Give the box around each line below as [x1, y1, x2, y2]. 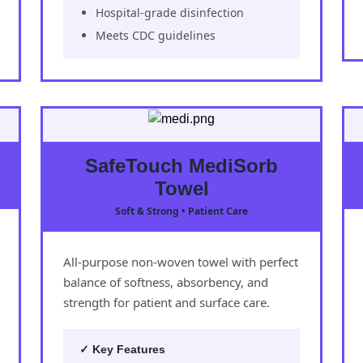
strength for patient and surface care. [63, 293, 270, 310]
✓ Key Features [79, 342, 165, 356]
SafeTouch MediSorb [85, 154, 278, 177]
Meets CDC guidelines [96, 27, 216, 43]
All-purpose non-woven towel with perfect [63, 253, 298, 270]
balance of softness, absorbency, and [63, 273, 268, 290]
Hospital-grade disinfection [96, 4, 244, 20]
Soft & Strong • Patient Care [115, 203, 248, 218]
